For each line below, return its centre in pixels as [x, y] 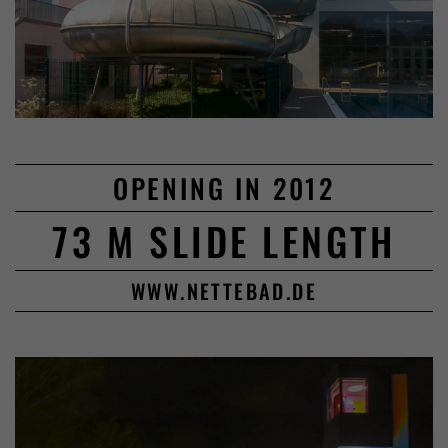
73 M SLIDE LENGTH [224, 240]
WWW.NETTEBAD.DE [224, 290]
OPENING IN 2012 [224, 187]
